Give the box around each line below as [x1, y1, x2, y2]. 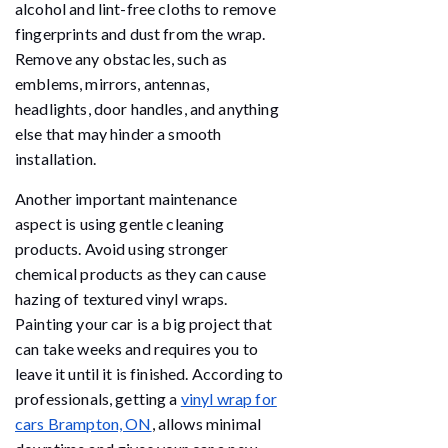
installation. [15, 148, 96, 168]
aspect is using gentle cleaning [15, 213, 225, 233]
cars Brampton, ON [15, 413, 152, 433]
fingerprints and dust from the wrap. [15, 23, 266, 43]
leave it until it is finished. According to [15, 363, 284, 383]
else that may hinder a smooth [15, 123, 222, 143]
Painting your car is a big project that [15, 313, 272, 333]
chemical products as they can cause [15, 263, 267, 283]
